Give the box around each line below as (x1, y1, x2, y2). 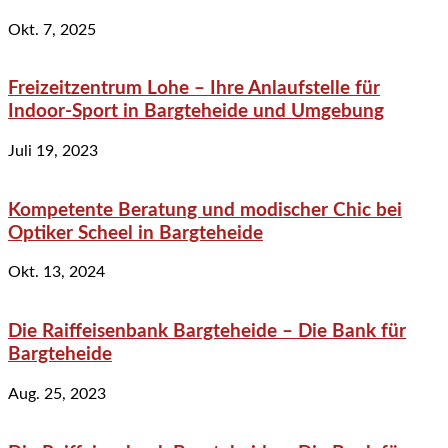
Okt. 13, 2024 (8, 264, 105, 281)
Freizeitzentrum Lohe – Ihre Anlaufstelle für (8, 79, 380, 99)
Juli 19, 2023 (8, 142, 98, 159)
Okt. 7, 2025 (8, 21, 96, 38)
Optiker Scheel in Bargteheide (8, 223, 263, 243)
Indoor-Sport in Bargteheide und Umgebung (8, 102, 384, 122)
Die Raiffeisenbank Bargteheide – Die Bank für (8, 322, 406, 342)
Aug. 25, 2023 (8, 385, 106, 402)
